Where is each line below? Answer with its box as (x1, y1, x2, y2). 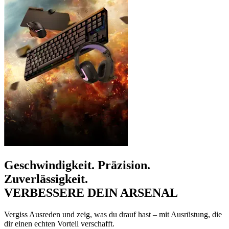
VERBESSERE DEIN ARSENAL (4, 186, 178, 199)
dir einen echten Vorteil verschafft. (4, 219, 114, 228)
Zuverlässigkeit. (4, 172, 88, 186)
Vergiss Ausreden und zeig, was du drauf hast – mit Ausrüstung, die (4, 210, 222, 219)
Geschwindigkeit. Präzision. (4, 158, 150, 172)
